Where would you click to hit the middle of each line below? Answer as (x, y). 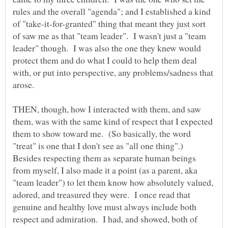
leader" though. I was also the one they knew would (107, 48)
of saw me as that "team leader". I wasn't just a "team (109, 36)
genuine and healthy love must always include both (105, 207)
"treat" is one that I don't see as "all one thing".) (99, 146)
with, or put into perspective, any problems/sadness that (113, 73)
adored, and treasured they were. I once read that (102, 195)
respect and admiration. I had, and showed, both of (105, 219)
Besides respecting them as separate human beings (104, 158)
